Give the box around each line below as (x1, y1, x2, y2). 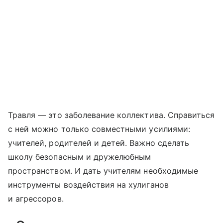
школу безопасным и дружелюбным (8, 151, 151, 162)
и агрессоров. (8, 193, 64, 204)
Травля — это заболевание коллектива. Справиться (8, 110, 215, 120)
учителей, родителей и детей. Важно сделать (8, 137, 190, 148)
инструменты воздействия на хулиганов (8, 179, 169, 190)
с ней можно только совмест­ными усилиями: (8, 123, 190, 134)
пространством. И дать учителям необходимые (8, 165, 199, 176)
